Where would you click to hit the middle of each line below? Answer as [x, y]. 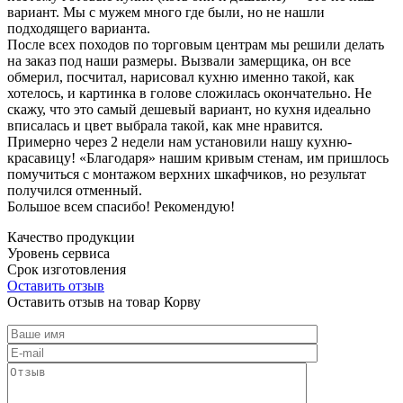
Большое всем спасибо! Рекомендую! [121, 206]
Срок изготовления [67, 269]
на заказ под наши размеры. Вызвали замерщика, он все [179, 60]
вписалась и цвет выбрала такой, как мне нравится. [165, 125]
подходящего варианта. [79, 28]
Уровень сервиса [58, 253]
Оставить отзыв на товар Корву [104, 301]
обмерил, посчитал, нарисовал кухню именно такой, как [181, 76]
